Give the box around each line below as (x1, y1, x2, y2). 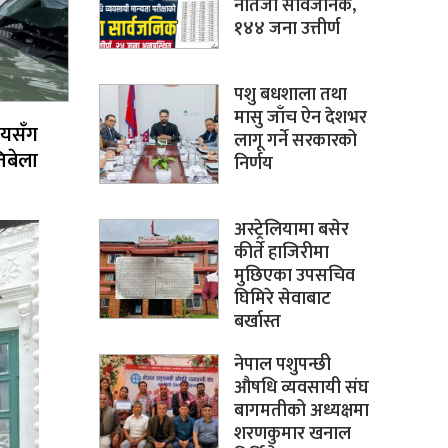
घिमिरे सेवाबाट (233, 283, 331, 314)
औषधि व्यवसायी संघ (233, 372, 369, 403)
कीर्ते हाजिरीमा (233, 237, 329, 268)
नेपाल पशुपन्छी (233, 349, 331, 380)
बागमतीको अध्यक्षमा (233, 395, 369, 426)
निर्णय (233, 148, 273, 179)
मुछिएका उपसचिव (233, 260, 355, 291)
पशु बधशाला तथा (233, 79, 347, 110)
